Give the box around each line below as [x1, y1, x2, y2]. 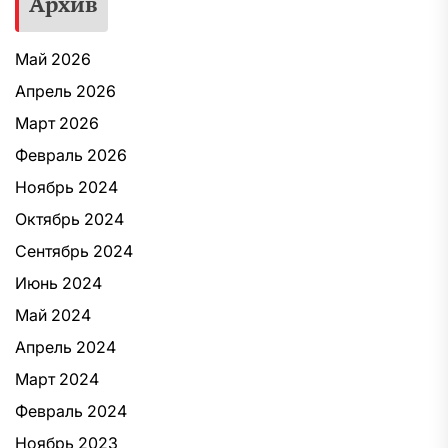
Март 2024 [15, 369, 99, 389]
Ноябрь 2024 [15, 177, 118, 197]
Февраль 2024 [15, 401, 127, 421]
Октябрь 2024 [15, 209, 124, 229]
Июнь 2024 [15, 273, 102, 293]
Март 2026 [15, 113, 99, 133]
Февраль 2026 [15, 145, 127, 165]
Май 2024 [15, 305, 91, 325]
